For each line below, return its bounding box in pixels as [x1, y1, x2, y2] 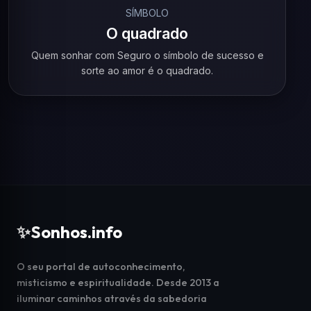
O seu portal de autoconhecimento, [17, 260, 185, 273]
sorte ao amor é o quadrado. [81, 65, 213, 76]
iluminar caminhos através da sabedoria [17, 292, 207, 305]
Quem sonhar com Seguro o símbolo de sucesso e [31, 49, 264, 61]
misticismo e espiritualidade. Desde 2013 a [17, 276, 219, 289]
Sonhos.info [31, 221, 122, 242]
